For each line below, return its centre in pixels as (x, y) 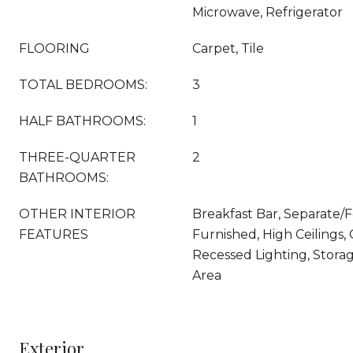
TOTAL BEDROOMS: (83, 85)
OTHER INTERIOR (77, 214)
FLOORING (54, 48)
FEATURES (54, 234)
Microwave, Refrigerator (268, 12)
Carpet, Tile (228, 48)
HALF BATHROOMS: (82, 121)
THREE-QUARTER (77, 157)
